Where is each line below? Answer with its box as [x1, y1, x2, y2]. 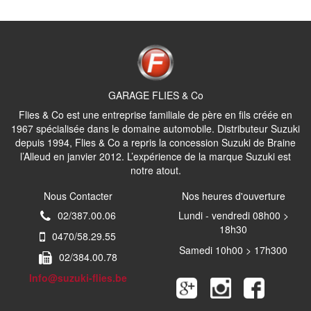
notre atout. [130, 163, 181, 178]
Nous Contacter [43, 189, 112, 203]
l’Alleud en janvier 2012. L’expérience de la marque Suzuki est [20, 149, 291, 164]
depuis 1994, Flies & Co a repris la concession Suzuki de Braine [15, 135, 296, 150]
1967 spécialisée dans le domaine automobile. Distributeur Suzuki [11, 121, 300, 136]
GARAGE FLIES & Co [108, 88, 203, 103]
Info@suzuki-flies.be [28, 271, 127, 285]
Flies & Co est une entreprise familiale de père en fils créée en [19, 108, 292, 122]
